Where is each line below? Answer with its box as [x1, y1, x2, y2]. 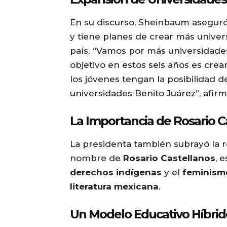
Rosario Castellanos [123, 153, 215, 164]
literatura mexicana [70, 181, 159, 192]
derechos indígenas [70, 167, 162, 178]
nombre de [70, 153, 123, 164]
